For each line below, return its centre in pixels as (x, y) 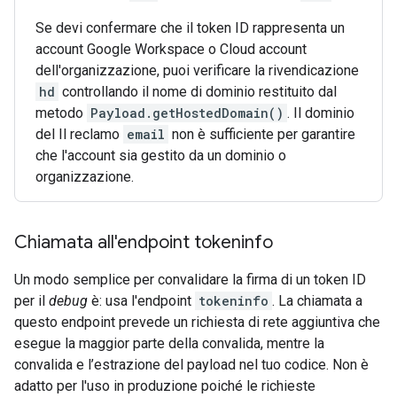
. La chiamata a (317, 301)
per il (31, 301)
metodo (61, 113)
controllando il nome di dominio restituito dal (198, 92)
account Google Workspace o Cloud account (171, 49)
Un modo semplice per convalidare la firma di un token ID (190, 280)
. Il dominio (321, 113)
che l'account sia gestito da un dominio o (161, 156)
